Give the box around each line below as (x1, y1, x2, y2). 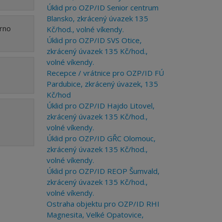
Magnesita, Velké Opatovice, (46, 210, 144, 220)
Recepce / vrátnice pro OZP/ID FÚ (46, 68, 164, 78)
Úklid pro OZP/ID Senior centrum (46, 2, 159, 12)
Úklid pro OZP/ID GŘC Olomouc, (46, 133, 156, 143)
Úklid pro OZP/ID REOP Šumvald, (46, 166, 160, 176)
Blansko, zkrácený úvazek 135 (46, 13, 148, 23)
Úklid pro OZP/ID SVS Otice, (46, 35, 142, 45)
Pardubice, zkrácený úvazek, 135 (46, 79, 158, 89)
